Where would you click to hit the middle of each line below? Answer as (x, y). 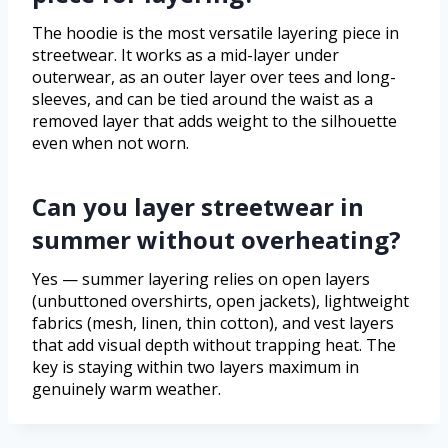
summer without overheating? (216, 239)
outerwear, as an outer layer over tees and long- (214, 76)
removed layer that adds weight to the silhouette (214, 120)
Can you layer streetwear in (198, 206)
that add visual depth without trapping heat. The (214, 344)
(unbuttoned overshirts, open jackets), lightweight (220, 300)
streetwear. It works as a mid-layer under (185, 54)
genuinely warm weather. (126, 388)
